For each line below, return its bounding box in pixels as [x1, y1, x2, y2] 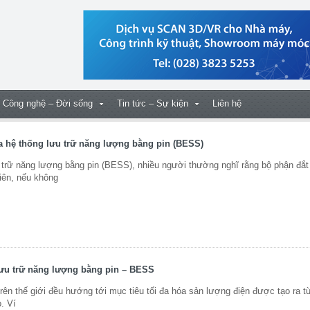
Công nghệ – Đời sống [3, 98, 93, 109]
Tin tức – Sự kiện [117, 98, 188, 109]
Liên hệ [212, 98, 241, 109]
